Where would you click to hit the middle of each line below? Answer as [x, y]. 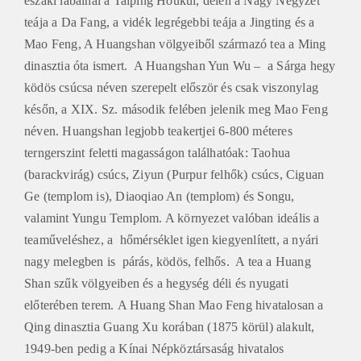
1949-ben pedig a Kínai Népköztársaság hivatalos [154, 346]
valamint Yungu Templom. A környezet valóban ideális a [172, 216]
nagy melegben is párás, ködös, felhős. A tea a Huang [168, 259]
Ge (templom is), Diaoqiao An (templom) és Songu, [160, 194]
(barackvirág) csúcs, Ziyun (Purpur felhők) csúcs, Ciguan [174, 172]
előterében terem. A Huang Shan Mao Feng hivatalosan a [174, 303]
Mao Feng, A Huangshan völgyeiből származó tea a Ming [175, 42]
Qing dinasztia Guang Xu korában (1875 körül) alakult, [170, 325]
